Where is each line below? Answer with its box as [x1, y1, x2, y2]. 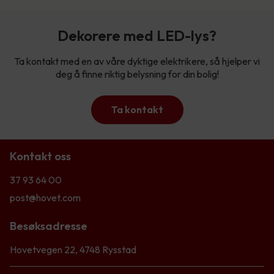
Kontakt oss [10, 149, 71, 164]
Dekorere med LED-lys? [57, 26, 217, 45]
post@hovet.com [10, 191, 81, 204]
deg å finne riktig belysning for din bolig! [55, 68, 219, 81]
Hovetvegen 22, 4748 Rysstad [10, 243, 136, 256]
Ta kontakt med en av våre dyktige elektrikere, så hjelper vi [14, 55, 260, 68]
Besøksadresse [10, 219, 87, 234]
